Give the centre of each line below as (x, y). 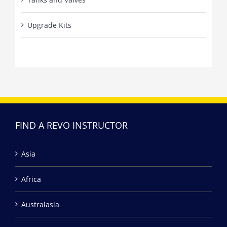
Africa (31, 179)
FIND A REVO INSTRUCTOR (71, 125)
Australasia (40, 204)
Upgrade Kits (49, 25)
